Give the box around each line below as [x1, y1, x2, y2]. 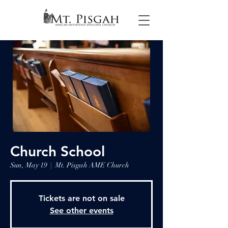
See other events [49, 206, 113, 215]
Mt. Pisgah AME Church [55, 161, 129, 169]
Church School [10, 142, 105, 160]
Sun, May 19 [10, 161, 47, 169]
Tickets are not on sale [38, 193, 125, 203]
